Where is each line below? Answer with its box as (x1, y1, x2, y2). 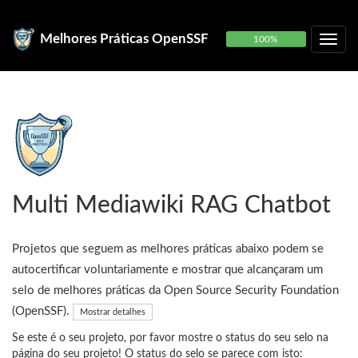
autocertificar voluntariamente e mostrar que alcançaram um (12, 264, 323, 276)
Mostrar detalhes (80, 307, 145, 316)
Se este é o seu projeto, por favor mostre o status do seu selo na (12, 332, 328, 344)
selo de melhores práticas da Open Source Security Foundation (12, 284, 339, 296)
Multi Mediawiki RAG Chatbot (12, 193, 331, 217)
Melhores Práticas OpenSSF (40, 32, 209, 46)
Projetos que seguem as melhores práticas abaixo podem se (12, 243, 324, 255)
